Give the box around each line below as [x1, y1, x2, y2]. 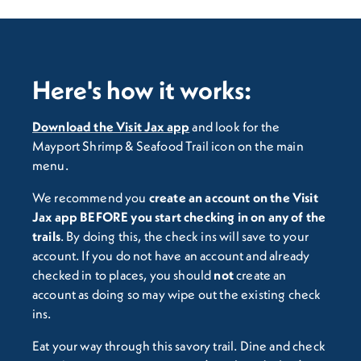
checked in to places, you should [32, 266, 214, 283]
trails [32, 227, 60, 244]
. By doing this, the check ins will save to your [60, 227, 309, 244]
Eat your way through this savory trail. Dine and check [32, 337, 326, 354]
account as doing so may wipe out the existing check [32, 285, 322, 302]
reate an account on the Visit [154, 189, 318, 205]
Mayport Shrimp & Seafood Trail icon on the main [32, 137, 304, 154]
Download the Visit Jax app [32, 118, 190, 135]
